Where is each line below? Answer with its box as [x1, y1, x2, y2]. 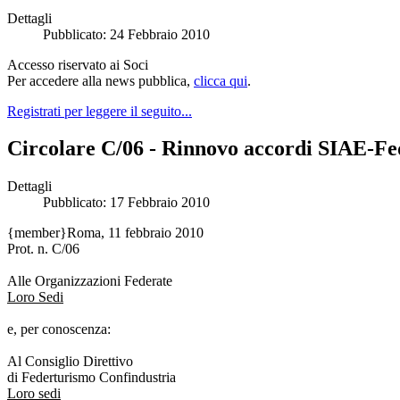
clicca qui [194, 72, 247, 88]
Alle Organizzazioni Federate [7, 273, 172, 289]
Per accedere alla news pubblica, [7, 72, 194, 88]
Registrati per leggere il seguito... [7, 103, 192, 119]
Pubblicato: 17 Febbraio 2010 [43, 195, 210, 211]
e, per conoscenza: [7, 321, 111, 337]
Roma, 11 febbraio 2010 [67, 225, 204, 241]
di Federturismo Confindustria [7, 370, 176, 386]
